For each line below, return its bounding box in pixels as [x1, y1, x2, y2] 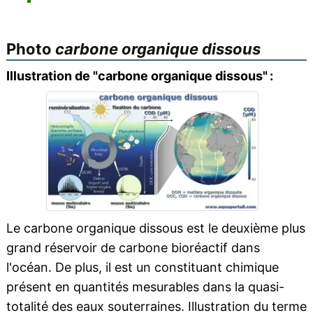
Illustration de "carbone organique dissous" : [6, 68, 273, 83]
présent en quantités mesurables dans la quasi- [6, 279, 284, 294]
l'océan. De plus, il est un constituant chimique [6, 260, 279, 275]
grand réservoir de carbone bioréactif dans [6, 240, 260, 255]
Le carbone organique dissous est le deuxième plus [6, 221, 305, 235]
